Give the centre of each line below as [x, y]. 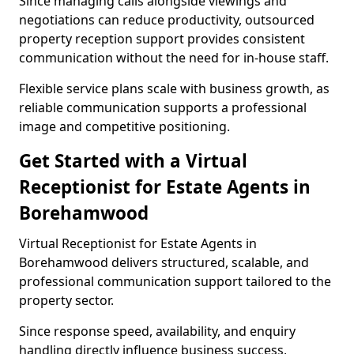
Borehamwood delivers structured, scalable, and [164, 262]
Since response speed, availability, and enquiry [157, 331]
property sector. [66, 300]
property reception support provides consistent [162, 39]
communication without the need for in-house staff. [174, 58]
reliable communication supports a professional [163, 107]
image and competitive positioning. [124, 126]
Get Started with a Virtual [133, 161]
